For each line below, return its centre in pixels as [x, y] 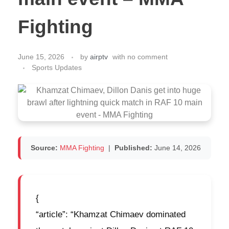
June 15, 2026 [41, 57]
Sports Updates [57, 68]
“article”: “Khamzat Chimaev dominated [111, 215]
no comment [147, 57]
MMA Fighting [82, 148]
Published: [133, 148]
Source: [44, 148]
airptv [99, 57]
